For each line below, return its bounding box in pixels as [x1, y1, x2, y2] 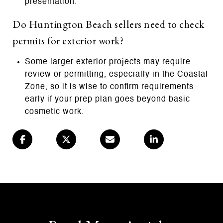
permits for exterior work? [12, 33, 123, 47]
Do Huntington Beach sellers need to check [12, 17, 205, 31]
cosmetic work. [24, 108, 84, 116]
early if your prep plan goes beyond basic [24, 95, 190, 104]
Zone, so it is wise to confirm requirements [24, 83, 194, 91]
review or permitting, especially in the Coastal [24, 70, 208, 79]
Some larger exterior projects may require [24, 58, 191, 66]
